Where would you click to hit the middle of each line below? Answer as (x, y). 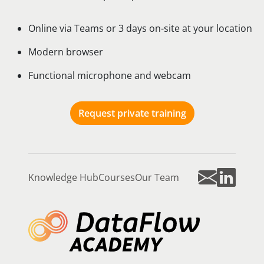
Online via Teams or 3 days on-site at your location (140, 28)
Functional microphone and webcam (110, 75)
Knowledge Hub (63, 177)
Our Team (157, 177)
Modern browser (66, 52)
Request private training (132, 113)
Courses (117, 177)
